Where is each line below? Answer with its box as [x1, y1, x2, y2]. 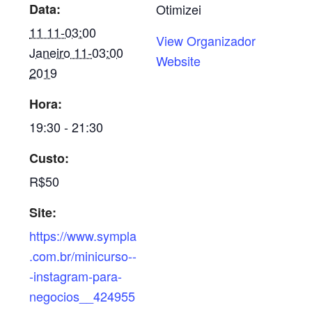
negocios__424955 [29, 287, 136, 305]
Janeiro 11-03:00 [29, 43, 124, 61]
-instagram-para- [29, 267, 123, 285]
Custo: [29, 149, 70, 167]
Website [156, 52, 201, 70]
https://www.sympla [29, 226, 137, 244]
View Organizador [156, 31, 256, 49]
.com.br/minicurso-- [29, 247, 137, 265]
